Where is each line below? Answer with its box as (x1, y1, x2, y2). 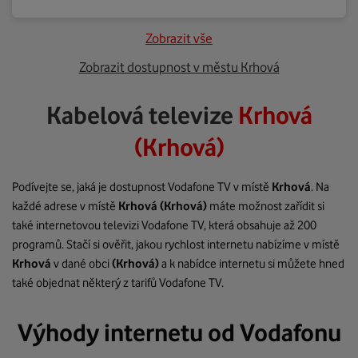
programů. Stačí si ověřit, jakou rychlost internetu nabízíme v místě (12, 237, 340, 252)
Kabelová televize (46, 101, 238, 129)
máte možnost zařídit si (207, 199, 324, 213)
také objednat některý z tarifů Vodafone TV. (12, 276, 224, 290)
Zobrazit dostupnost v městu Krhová (78, 59, 280, 75)
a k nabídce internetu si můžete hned (159, 257, 344, 271)
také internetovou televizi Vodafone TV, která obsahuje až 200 (12, 218, 316, 233)
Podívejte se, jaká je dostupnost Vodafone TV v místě (12, 180, 272, 194)
